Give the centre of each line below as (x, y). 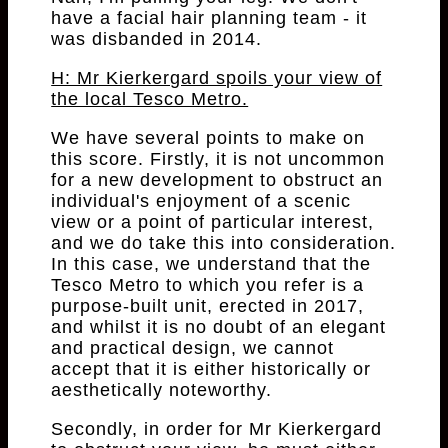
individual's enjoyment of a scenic (201, 201)
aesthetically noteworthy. (162, 390)
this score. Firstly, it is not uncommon (218, 159)
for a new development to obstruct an (217, 180)
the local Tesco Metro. (150, 99)
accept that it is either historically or (211, 369)
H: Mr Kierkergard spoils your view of (217, 78)
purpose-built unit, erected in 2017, (208, 306)
